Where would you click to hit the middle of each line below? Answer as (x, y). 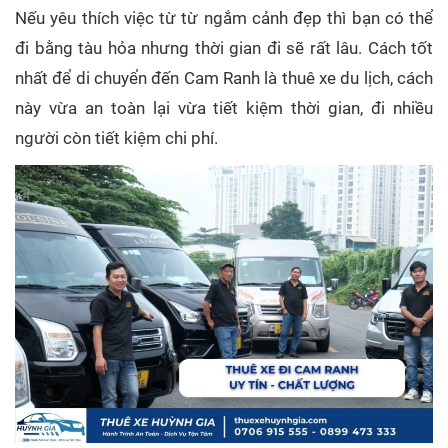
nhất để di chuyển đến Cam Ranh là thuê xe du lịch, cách (224, 77)
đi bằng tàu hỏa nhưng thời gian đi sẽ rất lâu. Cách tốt (224, 47)
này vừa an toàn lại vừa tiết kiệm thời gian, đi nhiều (224, 107)
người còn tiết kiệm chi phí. (116, 137)
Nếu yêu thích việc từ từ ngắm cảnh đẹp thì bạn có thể (224, 17)
